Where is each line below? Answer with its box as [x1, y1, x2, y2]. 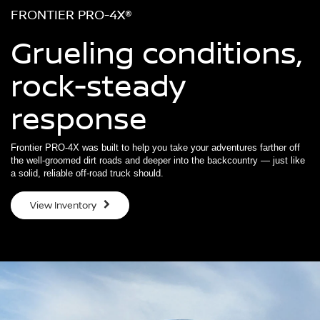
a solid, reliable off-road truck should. [11, 167, 164, 179]
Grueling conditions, [11, 31, 301, 73]
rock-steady [11, 64, 186, 106]
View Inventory [30, 199, 99, 212]
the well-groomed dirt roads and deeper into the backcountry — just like [11, 154, 305, 166]
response [11, 96, 147, 139]
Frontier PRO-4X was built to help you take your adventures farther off [11, 141, 300, 153]
